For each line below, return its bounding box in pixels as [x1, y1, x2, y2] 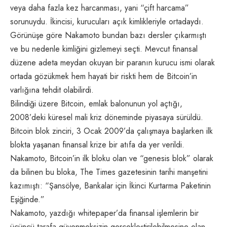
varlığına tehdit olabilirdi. [10, 84, 94, 96]
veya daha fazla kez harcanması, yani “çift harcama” [10, 2, 189, 14]
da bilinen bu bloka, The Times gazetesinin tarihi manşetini [10, 166, 208, 178]
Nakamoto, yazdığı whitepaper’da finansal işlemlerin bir [10, 207, 199, 219]
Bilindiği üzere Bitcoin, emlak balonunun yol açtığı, [10, 98, 182, 110]
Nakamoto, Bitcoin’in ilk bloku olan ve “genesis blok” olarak [10, 153, 213, 165]
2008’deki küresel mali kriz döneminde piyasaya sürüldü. [10, 111, 203, 124]
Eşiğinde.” [10, 194, 45, 206]
